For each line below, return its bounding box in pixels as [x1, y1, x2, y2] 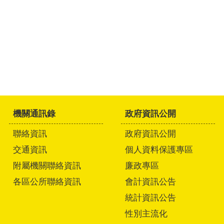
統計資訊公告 [125, 192, 176, 202]
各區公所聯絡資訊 [13, 176, 81, 186]
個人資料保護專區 [125, 144, 193, 154]
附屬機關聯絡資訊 [13, 160, 81, 170]
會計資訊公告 [125, 176, 176, 186]
